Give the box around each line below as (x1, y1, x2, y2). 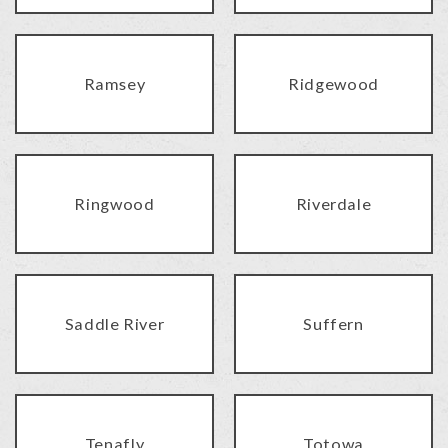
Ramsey (83, 74, 146, 94)
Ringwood (74, 194, 155, 214)
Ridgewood (288, 74, 379, 94)
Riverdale (295, 194, 372, 214)
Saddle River (64, 314, 165, 334)
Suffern (303, 314, 364, 334)
